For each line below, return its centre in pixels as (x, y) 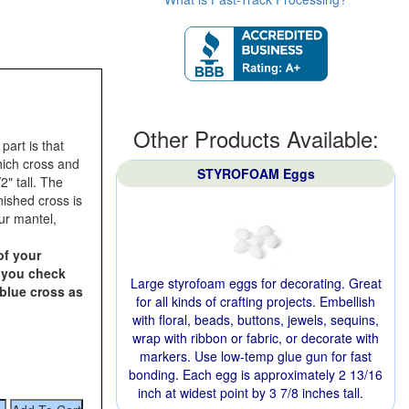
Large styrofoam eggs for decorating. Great (256, 283)
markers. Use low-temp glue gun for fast (256, 356)
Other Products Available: (256, 138)
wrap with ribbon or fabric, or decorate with (256, 338)
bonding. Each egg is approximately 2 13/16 (256, 374)
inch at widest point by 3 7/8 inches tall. (250, 393)
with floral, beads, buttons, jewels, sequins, (256, 320)
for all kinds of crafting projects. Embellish (256, 301)
